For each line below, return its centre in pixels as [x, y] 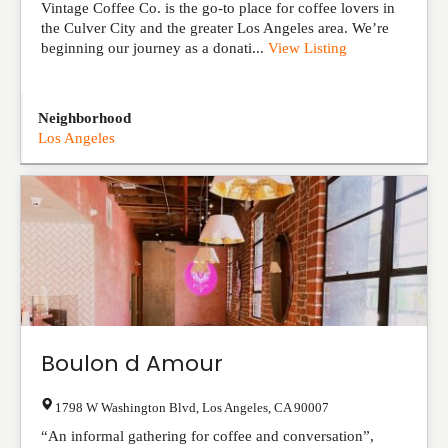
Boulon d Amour [132, 363]
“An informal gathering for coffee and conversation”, [207, 436]
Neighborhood [84, 118]
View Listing [307, 48]
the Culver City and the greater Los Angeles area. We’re [215, 28]
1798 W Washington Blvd [125, 407]
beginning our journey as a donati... [154, 48]
